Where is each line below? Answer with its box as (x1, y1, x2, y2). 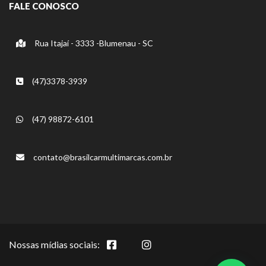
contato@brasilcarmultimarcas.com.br (31, 152, 172, 162)
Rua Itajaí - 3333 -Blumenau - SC (33, 38, 153, 48)
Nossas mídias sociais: (9, 239, 100, 250)
